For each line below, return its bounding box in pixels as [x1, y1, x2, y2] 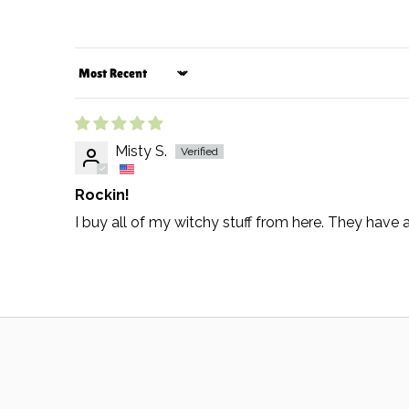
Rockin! [75, 185, 130, 204]
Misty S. [115, 142, 167, 160]
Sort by [74, 72, 123, 90]
